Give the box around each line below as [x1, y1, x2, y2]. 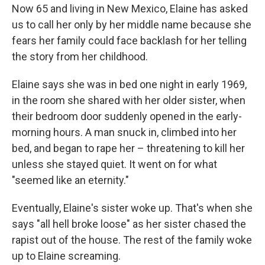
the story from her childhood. [12, 50, 148, 63]
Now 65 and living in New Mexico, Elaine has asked [12, 2, 248, 15]
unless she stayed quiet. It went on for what [12, 158, 217, 171]
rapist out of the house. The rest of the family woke [12, 234, 252, 247]
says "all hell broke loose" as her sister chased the [12, 218, 246, 231]
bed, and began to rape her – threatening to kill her [12, 142, 245, 155]
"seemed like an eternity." [12, 174, 129, 187]
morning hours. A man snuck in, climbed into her [12, 126, 237, 139]
